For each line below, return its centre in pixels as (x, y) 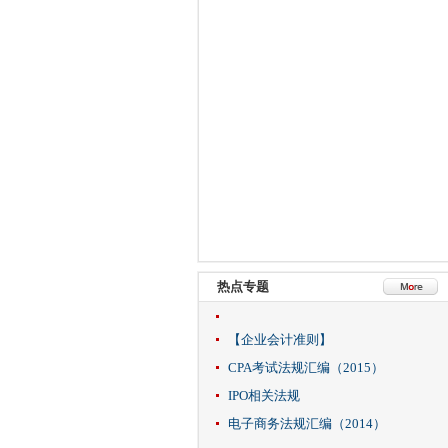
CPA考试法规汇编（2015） (305, 367)
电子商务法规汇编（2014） (306, 423)
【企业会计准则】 (279, 339)
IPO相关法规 (263, 395)
